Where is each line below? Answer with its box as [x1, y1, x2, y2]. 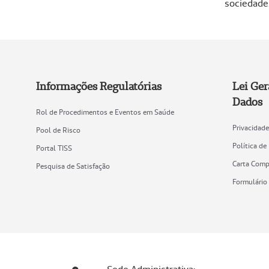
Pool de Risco [36, 125, 80, 135]
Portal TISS [36, 144, 72, 153]
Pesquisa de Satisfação [36, 162, 110, 171]
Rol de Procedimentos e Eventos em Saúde [36, 107, 174, 117]
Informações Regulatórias [36, 79, 162, 94]
